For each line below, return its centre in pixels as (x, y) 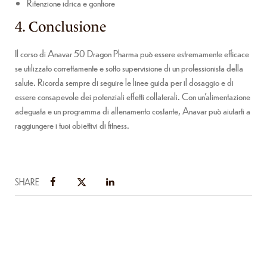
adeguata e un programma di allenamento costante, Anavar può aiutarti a (133, 111)
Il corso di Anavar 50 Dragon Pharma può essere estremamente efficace (132, 54)
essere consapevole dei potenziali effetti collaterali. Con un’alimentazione (133, 97)
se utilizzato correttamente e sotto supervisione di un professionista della (129, 68)
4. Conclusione (61, 27)
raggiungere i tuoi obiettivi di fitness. (72, 125)
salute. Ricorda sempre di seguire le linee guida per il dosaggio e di (124, 82)
